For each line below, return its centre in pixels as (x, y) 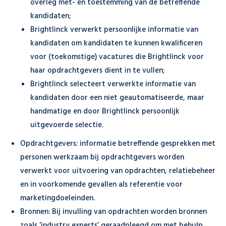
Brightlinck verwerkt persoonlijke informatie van (114, 30)
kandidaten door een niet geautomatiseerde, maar (117, 98)
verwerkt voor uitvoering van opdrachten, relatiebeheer (118, 171)
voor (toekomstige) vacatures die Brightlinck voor (117, 57)
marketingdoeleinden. (58, 198)
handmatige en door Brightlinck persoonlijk (105, 111)
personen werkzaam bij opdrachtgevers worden (102, 157)
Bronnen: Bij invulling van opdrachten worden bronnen (114, 212)
